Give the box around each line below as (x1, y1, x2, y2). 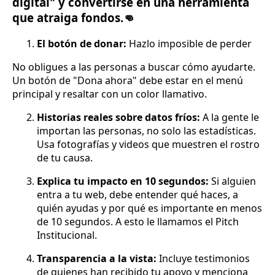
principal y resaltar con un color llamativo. (12, 87, 207, 101)
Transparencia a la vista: (37, 251, 159, 265)
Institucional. (37, 228, 97, 242)
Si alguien (209, 174, 256, 188)
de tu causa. (37, 150, 93, 165)
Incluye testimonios (159, 251, 250, 265)
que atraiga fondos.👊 (12, 9, 135, 25)
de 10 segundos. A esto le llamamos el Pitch (37, 214, 239, 228)
